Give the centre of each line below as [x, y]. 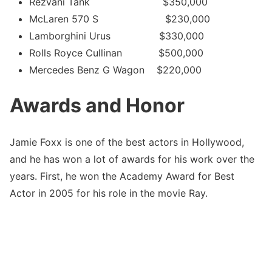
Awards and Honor [97, 106]
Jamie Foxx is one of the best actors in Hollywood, [127, 142]
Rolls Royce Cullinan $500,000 [116, 53]
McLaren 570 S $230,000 [120, 19]
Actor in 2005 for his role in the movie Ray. [109, 193]
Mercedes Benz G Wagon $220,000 [115, 70]
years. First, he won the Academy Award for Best [122, 176]
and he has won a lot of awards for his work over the [132, 159]
